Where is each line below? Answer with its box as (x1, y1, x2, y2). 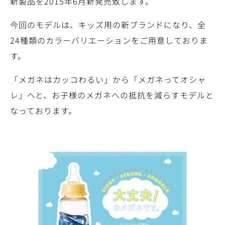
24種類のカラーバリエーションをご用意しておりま (10, 34, 208, 47)
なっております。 (10, 104, 77, 117)
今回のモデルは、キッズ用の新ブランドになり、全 (10, 19, 206, 31)
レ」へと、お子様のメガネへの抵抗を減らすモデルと (10, 89, 214, 101)
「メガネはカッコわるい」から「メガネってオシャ (10, 73, 206, 86)
